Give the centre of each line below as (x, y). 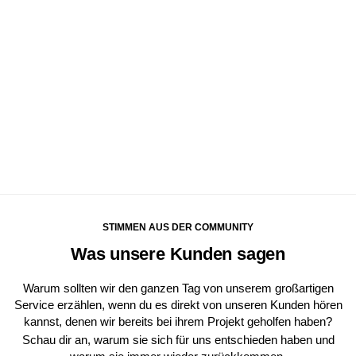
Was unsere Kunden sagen (178, 254)
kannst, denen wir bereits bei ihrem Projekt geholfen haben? (178, 322)
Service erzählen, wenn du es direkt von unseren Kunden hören (178, 305)
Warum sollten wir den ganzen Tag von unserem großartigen (178, 288)
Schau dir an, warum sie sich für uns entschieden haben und (178, 340)
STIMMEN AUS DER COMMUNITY (178, 228)
